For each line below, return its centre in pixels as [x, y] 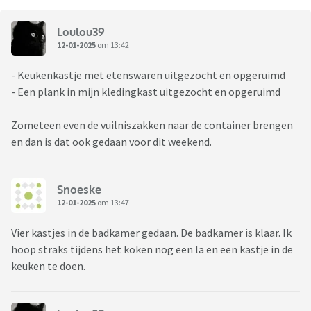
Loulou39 [81, 32]
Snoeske [79, 189]
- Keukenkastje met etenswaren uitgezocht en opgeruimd [149, 75]
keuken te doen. [49, 266]
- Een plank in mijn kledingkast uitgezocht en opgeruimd [147, 92]
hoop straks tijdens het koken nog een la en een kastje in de [152, 250]
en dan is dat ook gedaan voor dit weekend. [111, 142]
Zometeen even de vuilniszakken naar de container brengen [152, 125]
